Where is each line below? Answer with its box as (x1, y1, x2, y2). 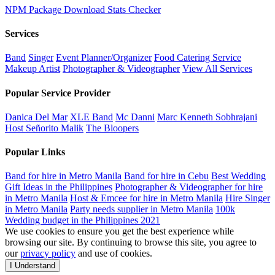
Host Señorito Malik (5, 122, 83, 133)
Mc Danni (115, 111, 155, 122)
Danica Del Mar (5, 111, 68, 122)
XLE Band (70, 111, 113, 122)
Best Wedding (211, 171, 266, 182)
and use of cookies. (76, 248, 152, 259)
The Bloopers (86, 122, 139, 133)
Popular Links (5, 147, 65, 158)
